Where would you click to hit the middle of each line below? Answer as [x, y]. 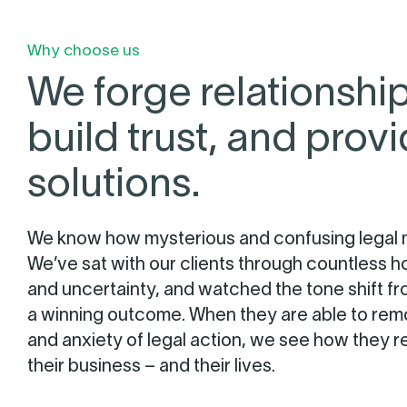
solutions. [114, 186]
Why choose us [84, 52]
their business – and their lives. [151, 367]
